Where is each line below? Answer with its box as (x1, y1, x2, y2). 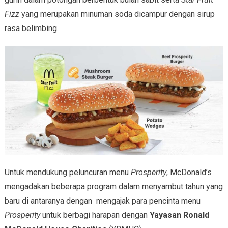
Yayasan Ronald (149, 210, 209, 220)
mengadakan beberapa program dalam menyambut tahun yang (4, 181, 223, 191)
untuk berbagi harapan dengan (40, 210, 150, 220)
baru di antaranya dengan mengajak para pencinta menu (4, 195, 201, 206)
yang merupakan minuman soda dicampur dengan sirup (19, 9, 215, 19)
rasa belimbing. (4, 23, 59, 33)
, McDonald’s (166, 167, 212, 177)
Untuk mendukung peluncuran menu (4, 167, 131, 177)
